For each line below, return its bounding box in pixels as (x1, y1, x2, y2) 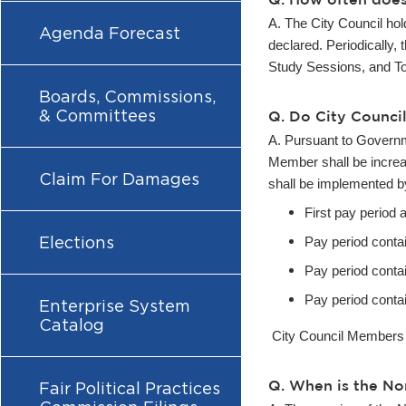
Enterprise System (39, 296, 190, 315)
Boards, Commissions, (39, 87, 216, 106)
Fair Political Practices (39, 379, 220, 398)
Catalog (39, 315, 104, 334)
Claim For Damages (39, 169, 199, 188)
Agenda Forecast (39, 24, 180, 43)
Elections (39, 233, 114, 252)
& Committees (39, 106, 156, 125)
